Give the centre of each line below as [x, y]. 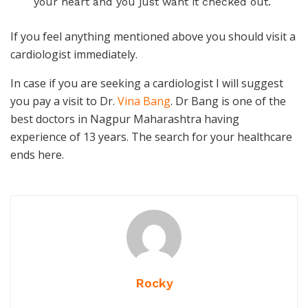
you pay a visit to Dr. [64, 101]
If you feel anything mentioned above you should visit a [153, 36]
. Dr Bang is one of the [228, 101]
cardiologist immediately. [75, 54]
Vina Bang [144, 101]
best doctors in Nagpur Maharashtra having [125, 119]
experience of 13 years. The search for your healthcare [151, 137]
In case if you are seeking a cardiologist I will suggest [147, 83]
